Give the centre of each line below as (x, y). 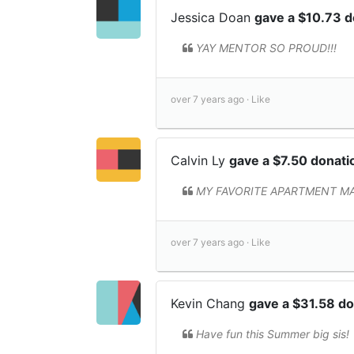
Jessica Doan (213, 17)
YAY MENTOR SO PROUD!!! (266, 47)
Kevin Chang (210, 303)
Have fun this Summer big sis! (273, 333)
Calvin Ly (200, 160)
